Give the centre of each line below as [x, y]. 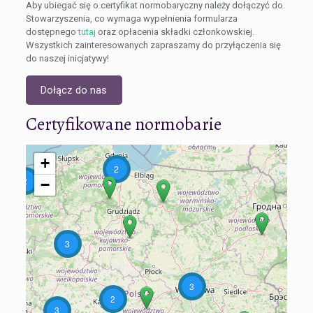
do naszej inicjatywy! [67, 58]
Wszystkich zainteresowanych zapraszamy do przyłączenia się [153, 45]
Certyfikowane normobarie [123, 125]
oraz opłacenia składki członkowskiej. [175, 31]
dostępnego [52, 31]
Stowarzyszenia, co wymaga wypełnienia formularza [131, 18]
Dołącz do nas [74, 90]
